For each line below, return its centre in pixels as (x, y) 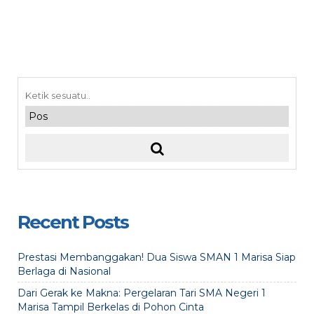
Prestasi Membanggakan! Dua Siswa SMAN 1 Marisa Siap (157, 258)
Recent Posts (73, 223)
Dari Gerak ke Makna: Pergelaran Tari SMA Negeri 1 (142, 293)
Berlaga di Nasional (64, 272)
